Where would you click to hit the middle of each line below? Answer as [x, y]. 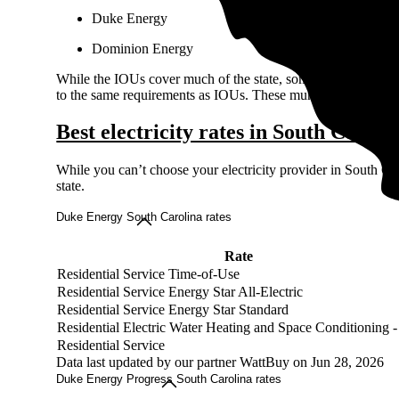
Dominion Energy [143, 48]
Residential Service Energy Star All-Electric [180, 292]
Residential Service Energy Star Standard [173, 310]
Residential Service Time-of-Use [149, 274]
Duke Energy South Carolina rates [144, 217]
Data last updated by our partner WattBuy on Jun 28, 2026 [220, 362]
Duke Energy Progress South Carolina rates [169, 379]
